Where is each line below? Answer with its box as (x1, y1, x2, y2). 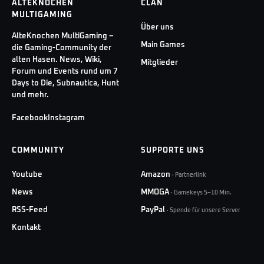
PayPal (141, 206, 165, 214)
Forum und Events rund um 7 (12, 68, 118, 75)
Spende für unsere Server (170, 207, 240, 213)
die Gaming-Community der (12, 44, 111, 52)
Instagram (48, 114, 85, 122)
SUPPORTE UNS (141, 147, 205, 154)
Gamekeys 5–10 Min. (174, 190, 232, 196)
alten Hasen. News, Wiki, (12, 56, 102, 64)
